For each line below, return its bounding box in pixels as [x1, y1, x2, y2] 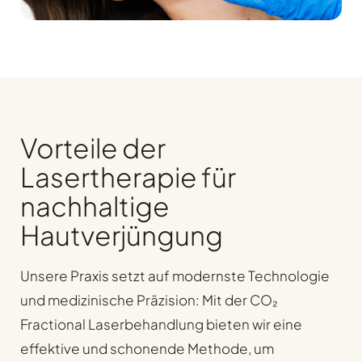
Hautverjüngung [20, 218, 223, 252]
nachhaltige [20, 189, 170, 223]
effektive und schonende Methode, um [20, 339, 274, 358]
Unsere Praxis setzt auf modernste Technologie [20, 267, 330, 285]
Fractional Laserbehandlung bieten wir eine [20, 315, 302, 334]
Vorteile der [20, 131, 166, 165]
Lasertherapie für [20, 160, 236, 194]
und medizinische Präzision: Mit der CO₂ [20, 291, 278, 309]
